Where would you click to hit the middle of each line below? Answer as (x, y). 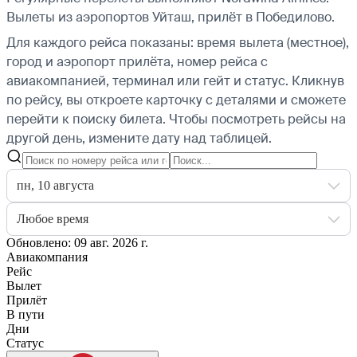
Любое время (53, 218)
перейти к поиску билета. (86, 119)
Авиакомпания (47, 257)
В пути (25, 314)
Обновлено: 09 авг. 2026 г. (77, 242)
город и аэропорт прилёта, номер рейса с (137, 61)
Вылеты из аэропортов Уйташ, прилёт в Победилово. (171, 17)
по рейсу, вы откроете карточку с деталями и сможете (176, 100)
